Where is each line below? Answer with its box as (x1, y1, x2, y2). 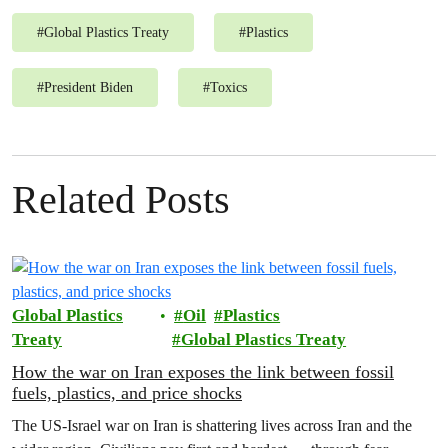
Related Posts (12, 176, 230, 222)
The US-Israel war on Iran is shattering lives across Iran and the (12, 415, 412, 435)
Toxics (210, 79, 247, 95)
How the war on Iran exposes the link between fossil (12, 361, 394, 382)
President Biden (44, 79, 133, 95)
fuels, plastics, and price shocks (12, 382, 242, 403)
